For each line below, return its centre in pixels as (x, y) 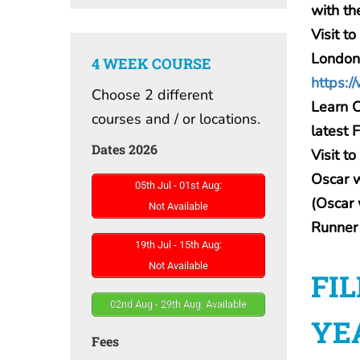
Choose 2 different (152, 94)
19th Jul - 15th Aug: (178, 244)
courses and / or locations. (176, 119)
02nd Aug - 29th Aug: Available (178, 304)
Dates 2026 (125, 149)
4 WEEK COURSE (151, 63)
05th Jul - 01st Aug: (178, 185)
